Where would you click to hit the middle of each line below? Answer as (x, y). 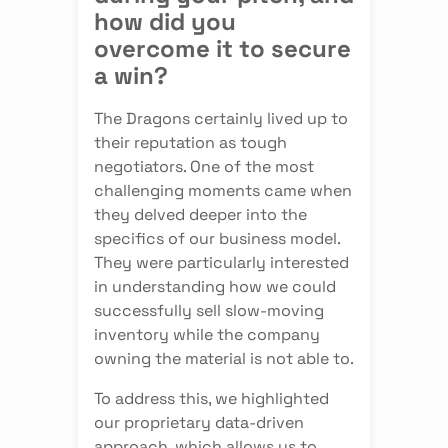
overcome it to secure (222, 47)
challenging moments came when (222, 189)
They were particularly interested (221, 261)
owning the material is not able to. (223, 357)
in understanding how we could (214, 285)
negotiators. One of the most (203, 165)
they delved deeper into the (200, 213)
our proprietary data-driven (198, 421)
